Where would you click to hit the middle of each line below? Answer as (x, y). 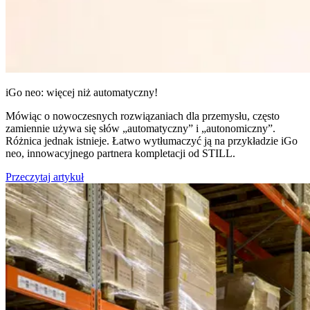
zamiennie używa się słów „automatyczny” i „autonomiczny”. (140, 129)
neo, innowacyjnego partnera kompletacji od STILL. (120, 154)
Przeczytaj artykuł (45, 177)
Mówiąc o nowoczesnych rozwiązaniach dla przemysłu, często (143, 116)
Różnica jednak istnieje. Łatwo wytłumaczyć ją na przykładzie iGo (152, 141)
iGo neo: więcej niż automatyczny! (82, 93)
